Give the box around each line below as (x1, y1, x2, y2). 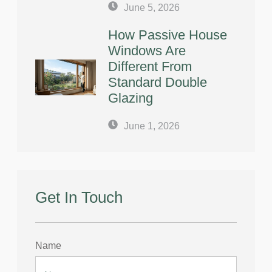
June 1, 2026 (124, 120, 180, 131)
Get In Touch (35, 188, 123, 206)
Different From (108, 58, 192, 74)
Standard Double (108, 74, 207, 90)
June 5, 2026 (124, 2, 180, 13)
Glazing (108, 90, 153, 106)
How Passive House (108, 27, 227, 42)
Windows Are (108, 42, 186, 58)
